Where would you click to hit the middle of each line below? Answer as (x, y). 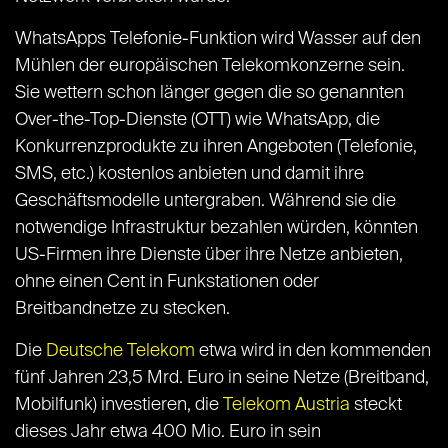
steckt (376, 405)
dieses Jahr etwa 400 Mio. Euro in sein (168, 432)
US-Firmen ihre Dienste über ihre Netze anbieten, (209, 255)
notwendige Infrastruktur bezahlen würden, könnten (216, 228)
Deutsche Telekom (120, 351)
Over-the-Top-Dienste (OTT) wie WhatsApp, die (197, 120)
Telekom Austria (286, 405)
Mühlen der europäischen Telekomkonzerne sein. (210, 66)
